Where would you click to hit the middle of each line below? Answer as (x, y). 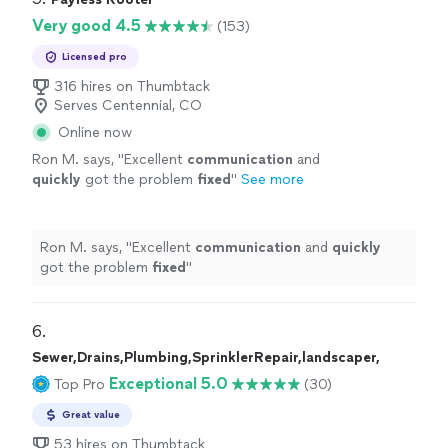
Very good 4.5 (86, 25)
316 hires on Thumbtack (132, 86)
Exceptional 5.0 (168, 383)
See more (272, 179)
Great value (91, 414)
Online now (95, 132)
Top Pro (79, 384)
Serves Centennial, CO (128, 105)
